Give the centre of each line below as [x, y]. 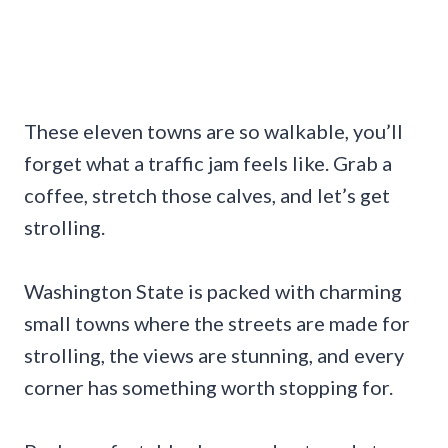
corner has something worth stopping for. [208, 386]
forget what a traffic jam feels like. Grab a [208, 162]
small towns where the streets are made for [217, 322]
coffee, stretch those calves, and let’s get [207, 194]
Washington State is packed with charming [213, 290]
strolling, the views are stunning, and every [214, 354]
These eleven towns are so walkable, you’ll [213, 130]
